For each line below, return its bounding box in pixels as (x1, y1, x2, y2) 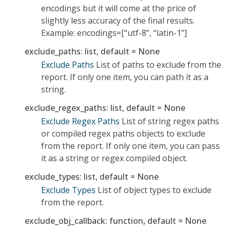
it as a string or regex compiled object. (41, 152, 187, 164)
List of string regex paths (120, 115, 219, 127)
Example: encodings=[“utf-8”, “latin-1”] (41, 27, 187, 39)
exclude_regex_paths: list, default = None (25, 102, 185, 113)
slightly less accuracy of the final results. (41, 14, 195, 26)
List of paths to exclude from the (94, 59, 221, 70)
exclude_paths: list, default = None (25, 45, 160, 57)
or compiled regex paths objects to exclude (41, 127, 205, 139)
